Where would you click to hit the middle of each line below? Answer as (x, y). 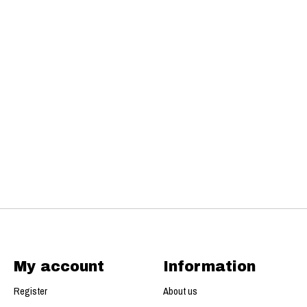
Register (30, 291)
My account (59, 267)
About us (180, 291)
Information (209, 267)
